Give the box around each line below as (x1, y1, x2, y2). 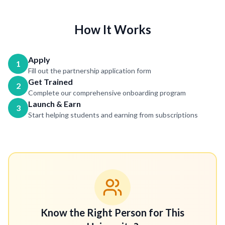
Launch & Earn (28, 99, 81, 108)
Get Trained (28, 77, 73, 86)
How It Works (74, 22, 151, 37)
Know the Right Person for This (41, 206, 184, 218)
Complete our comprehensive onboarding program (28, 88, 186, 97)
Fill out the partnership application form (28, 66, 151, 75)
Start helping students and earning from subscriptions (28, 110, 198, 119)
